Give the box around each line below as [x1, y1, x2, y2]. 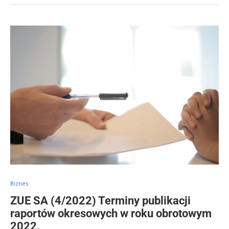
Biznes [10, 179, 28, 187]
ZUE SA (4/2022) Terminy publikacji [10, 194, 191, 207]
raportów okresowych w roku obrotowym [10, 207, 212, 220]
